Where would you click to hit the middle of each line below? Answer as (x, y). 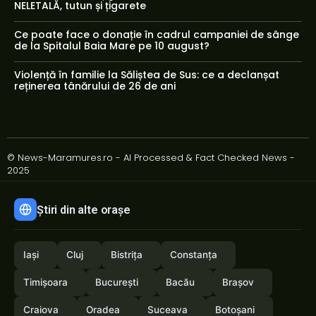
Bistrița (127, 255)
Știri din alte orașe (84, 209)
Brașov (238, 282)
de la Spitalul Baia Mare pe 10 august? (112, 46)
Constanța (194, 255)
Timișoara (45, 282)
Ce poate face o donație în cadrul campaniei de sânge (157, 35)
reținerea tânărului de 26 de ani (95, 86)
